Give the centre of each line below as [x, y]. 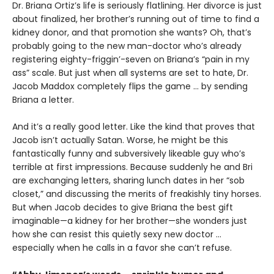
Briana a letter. [43, 99]
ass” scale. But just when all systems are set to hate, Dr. [130, 72]
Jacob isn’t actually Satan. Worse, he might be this [120, 140]
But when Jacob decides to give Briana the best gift [123, 207]
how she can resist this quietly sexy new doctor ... [117, 234]
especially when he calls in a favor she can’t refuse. [122, 247]
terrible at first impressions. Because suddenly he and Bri [132, 167]
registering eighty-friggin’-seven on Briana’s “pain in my [131, 59]
